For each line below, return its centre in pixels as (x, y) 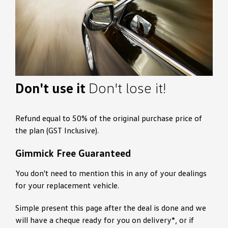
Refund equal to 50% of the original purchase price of (109, 118)
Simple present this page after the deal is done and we (111, 208)
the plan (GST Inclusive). (57, 131)
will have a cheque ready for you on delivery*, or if (105, 220)
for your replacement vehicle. (67, 186)
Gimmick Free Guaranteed (73, 153)
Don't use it (52, 88)
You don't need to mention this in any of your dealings (111, 173)
